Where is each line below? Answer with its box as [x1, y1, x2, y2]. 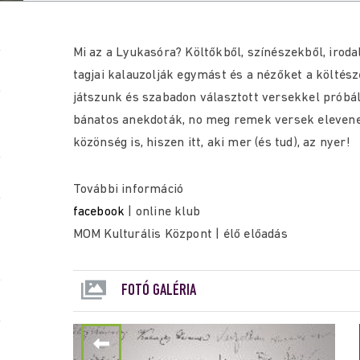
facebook [72, 206, 125, 219]
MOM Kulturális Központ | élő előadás [72, 228, 288, 241]
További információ [72, 183, 184, 196]
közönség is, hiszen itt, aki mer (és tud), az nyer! [72, 137, 350, 149]
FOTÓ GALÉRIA [121, 283, 196, 299]
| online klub [125, 206, 201, 219]
